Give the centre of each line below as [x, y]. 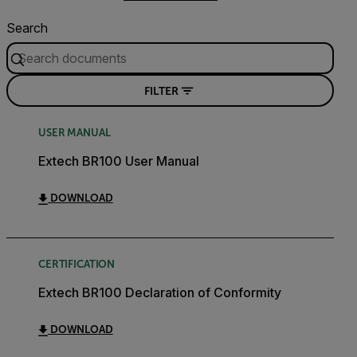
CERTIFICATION [77, 264]
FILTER [161, 90]
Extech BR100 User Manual [119, 161]
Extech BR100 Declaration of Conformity [160, 292]
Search [27, 28]
